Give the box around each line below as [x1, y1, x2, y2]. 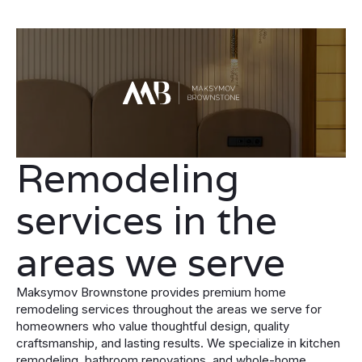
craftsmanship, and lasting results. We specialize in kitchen [16, 335, 340, 351]
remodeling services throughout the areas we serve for [16, 301, 322, 317]
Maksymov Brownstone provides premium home [16, 284, 286, 300]
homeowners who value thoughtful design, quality [16, 318, 289, 334]
